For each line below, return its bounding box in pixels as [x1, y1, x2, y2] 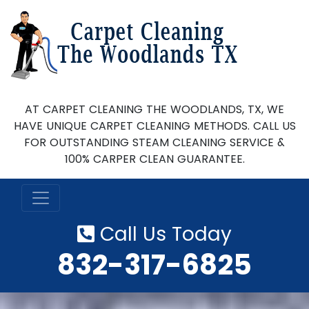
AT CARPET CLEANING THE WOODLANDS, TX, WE [25, 101, 284, 117]
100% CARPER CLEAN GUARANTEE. [64, 151, 245, 167]
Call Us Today [94, 221, 232, 248]
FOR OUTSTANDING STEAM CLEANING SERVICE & [24, 134, 285, 150]
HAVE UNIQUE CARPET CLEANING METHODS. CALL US [13, 118, 296, 134]
